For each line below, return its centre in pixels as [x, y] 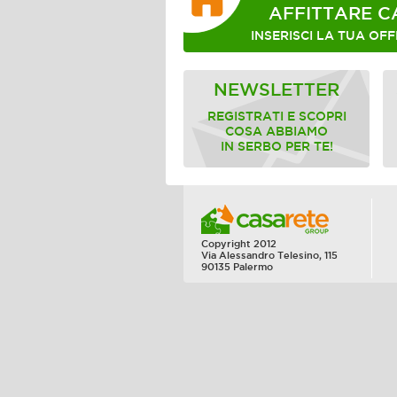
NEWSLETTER [276, 90]
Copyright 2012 [239, 244]
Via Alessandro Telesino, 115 [269, 255]
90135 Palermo [237, 267]
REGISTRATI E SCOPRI [276, 117]
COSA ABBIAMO [276, 132]
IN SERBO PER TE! [276, 147]
